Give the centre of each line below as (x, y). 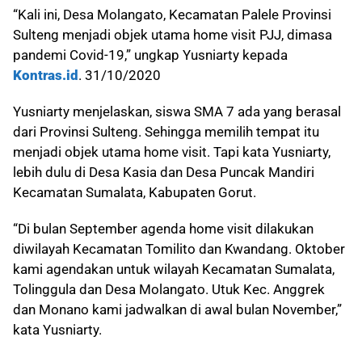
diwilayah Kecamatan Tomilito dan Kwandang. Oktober (179, 249)
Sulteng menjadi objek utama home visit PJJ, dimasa (173, 35)
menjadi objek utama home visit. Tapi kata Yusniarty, (172, 152)
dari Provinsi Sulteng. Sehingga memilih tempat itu (166, 132)
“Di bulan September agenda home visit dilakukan (163, 229)
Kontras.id (46, 76)
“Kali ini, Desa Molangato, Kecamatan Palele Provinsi (172, 15)
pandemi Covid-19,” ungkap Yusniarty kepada (150, 55)
